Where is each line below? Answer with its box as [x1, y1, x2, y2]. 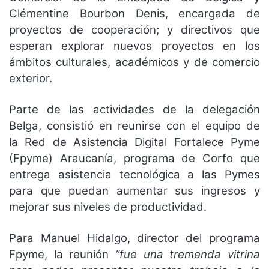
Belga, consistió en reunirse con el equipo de [9, 118, 260, 133]
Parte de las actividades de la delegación [9, 102, 260, 116]
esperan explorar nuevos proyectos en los [9, 38, 260, 53]
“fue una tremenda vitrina [115, 247, 260, 261]
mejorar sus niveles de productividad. [9, 199, 207, 214]
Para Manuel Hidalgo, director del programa [9, 231, 260, 245]
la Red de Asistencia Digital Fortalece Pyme [9, 134, 260, 149]
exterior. [9, 71, 52, 85]
